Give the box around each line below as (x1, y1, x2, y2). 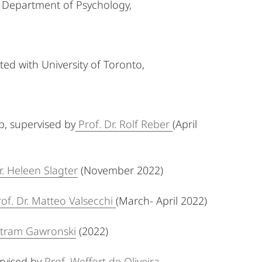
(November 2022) (78, 163, 163, 177)
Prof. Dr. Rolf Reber (75, 117, 173, 131)
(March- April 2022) (116, 194, 207, 208)
